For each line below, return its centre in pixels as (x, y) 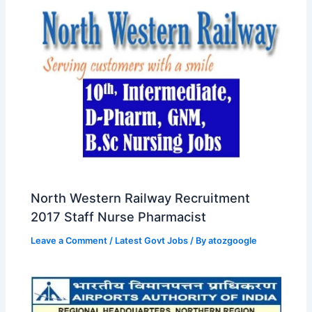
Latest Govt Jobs (152, 241)
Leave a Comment (69, 241)
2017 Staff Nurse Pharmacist (119, 217)
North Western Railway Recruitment (141, 198)
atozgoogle (233, 241)
